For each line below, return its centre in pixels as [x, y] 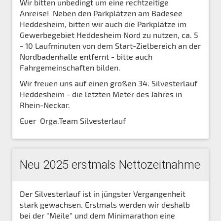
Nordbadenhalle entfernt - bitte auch [86, 56]
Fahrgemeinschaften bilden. [72, 67]
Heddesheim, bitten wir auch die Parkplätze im [103, 24]
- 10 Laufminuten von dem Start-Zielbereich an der [110, 45]
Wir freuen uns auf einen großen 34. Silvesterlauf [109, 83]
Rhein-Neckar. [46, 105]
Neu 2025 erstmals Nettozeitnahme [110, 165]
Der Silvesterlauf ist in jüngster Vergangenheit [103, 193]
